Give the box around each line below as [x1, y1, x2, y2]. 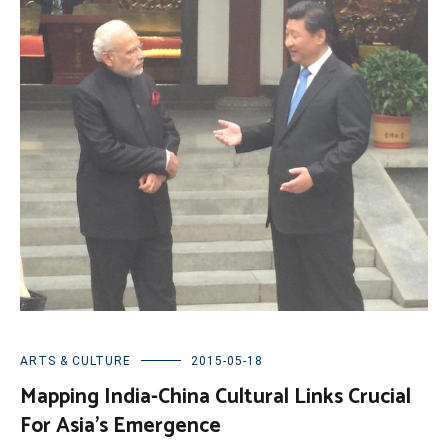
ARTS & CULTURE [20, 354, 131, 369]
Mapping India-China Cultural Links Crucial [20, 380, 411, 415]
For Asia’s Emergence [20, 409, 221, 444]
